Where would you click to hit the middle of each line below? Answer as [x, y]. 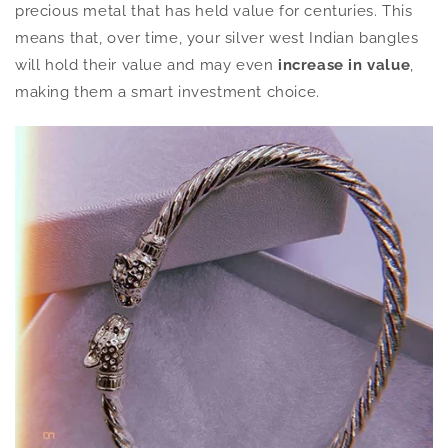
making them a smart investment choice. [170, 92]
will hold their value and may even [147, 65]
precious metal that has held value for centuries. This [214, 11]
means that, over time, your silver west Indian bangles [217, 38]
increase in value [344, 65]
